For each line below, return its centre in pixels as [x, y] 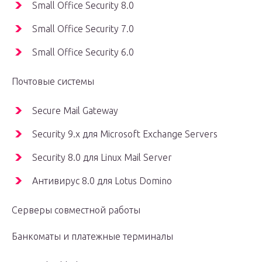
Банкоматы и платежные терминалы [92, 237]
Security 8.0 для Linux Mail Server [102, 158]
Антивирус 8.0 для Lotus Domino [102, 181]
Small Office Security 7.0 [83, 29]
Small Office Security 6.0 [83, 52]
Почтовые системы [53, 82]
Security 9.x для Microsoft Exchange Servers [125, 134]
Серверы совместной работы [76, 210]
